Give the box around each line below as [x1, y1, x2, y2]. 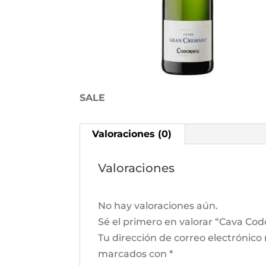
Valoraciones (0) [92, 128, 172, 140]
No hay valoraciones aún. [98, 200, 218, 212]
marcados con [98, 248, 170, 260]
